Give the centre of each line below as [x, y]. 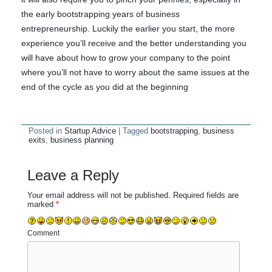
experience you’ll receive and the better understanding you [134, 43]
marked [42, 204]
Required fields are [205, 195]
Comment [44, 233]
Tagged [136, 131]
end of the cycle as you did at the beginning [105, 87]
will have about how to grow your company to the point [126, 57]
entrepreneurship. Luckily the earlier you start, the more [128, 28]
